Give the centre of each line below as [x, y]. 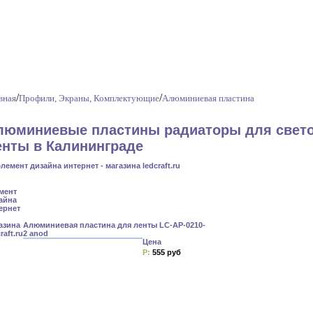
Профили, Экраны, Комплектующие [89, 98]
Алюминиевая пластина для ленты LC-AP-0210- [114, 225]
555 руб [167, 252]
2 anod [36, 233]
